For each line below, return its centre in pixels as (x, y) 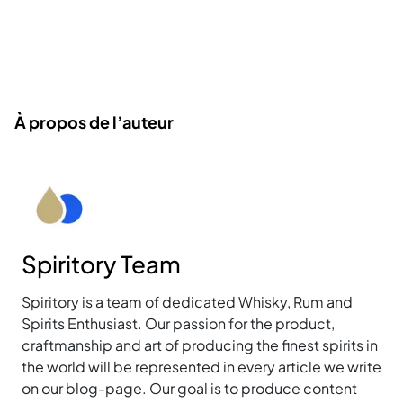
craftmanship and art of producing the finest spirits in (200, 345)
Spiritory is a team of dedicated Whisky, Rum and (187, 302)
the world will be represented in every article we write (201, 367)
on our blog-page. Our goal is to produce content (189, 389)
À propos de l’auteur (94, 122)
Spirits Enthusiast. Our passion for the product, (178, 324)
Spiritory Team (101, 264)
